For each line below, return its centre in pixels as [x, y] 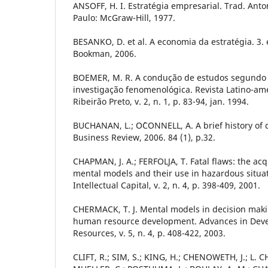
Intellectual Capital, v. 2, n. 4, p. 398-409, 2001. [167, 185]
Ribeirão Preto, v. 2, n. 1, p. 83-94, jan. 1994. [161, 101]
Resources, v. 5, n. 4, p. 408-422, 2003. [149, 233]
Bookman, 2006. [105, 53]
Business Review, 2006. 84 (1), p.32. [144, 137]
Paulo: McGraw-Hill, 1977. [124, 17]
